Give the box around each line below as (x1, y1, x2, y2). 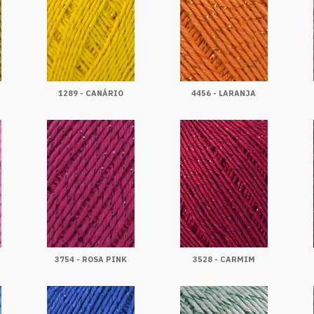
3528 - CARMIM (192, 254, 255, 264)
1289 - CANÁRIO (57, 88, 123, 98)
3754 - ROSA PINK (54, 254, 127, 264)
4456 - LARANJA (191, 88, 256, 98)
